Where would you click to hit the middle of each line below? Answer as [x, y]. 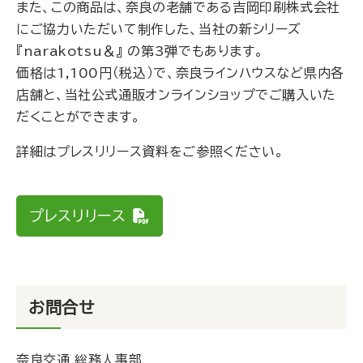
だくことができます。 [79, 117]
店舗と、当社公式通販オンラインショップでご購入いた [177, 95]
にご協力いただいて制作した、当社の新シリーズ [159, 29]
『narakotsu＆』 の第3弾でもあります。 [140, 51]
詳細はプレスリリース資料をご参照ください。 [150, 152]
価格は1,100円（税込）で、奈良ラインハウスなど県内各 [180, 73]
